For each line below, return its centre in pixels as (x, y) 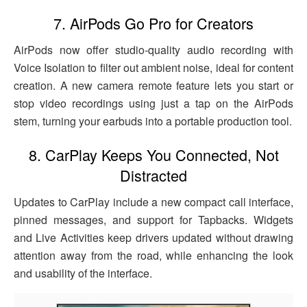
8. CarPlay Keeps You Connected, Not (153, 155)
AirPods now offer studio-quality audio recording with (153, 49)
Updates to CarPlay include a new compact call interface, (153, 201)
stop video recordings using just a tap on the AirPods (153, 103)
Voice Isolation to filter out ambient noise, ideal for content (153, 67)
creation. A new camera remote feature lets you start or (153, 85)
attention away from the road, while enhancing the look (153, 255)
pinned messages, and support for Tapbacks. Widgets (153, 219)
